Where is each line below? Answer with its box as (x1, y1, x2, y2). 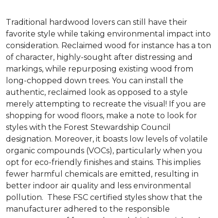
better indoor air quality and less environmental (6, 181, 191, 190)
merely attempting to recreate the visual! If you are (6, 99, 206, 109)
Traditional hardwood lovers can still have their (6, 17, 187, 27)
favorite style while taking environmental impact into (6, 29, 211, 38)
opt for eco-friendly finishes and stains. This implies (6, 157, 200, 167)
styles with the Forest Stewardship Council (6, 122, 171, 132)
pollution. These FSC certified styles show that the (6, 192, 202, 202)
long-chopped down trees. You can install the (6, 75, 183, 85)
